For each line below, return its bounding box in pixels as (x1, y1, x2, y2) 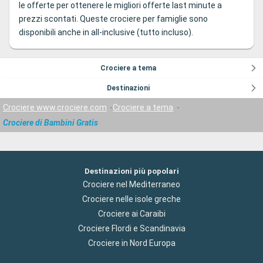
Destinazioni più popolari (84, 166, 179, 176)
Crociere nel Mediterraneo (83, 179, 180, 189)
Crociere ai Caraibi (97, 208, 166, 218)
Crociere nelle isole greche (82, 194, 181, 204)
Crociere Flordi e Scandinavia (77, 223, 186, 233)
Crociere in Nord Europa (87, 238, 176, 248)
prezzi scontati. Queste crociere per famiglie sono (19, 14, 208, 23)
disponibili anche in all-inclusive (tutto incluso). (19, 27, 193, 37)
